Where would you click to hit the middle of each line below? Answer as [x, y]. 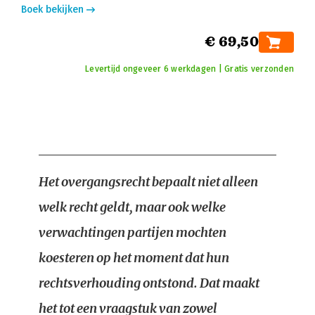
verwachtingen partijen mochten [133, 232]
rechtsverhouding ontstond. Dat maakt [149, 283]
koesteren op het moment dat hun [134, 258]
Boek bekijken [52, 9]
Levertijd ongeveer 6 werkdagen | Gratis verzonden [189, 69]
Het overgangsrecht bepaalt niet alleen [148, 182]
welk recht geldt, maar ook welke [132, 207]
